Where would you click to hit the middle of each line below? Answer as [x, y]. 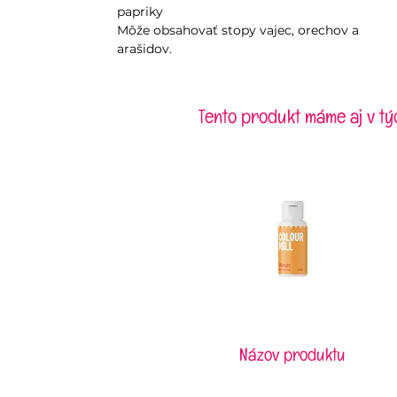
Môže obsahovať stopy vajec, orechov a [238, 31]
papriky [140, 12]
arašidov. [144, 49]
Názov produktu [292, 358]
